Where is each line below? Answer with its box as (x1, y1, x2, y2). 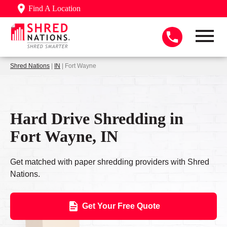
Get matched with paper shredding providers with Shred (10, 158, 209, 167)
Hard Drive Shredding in (10, 109, 183, 128)
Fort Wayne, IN (10, 127, 118, 145)
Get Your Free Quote (82, 202, 160, 211)
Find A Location (28, 4, 81, 13)
